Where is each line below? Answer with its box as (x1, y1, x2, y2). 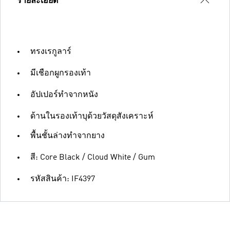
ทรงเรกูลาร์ (30, 47, 71, 56)
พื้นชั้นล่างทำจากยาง (30, 131, 105, 140)
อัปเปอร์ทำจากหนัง (30, 90, 98, 99)
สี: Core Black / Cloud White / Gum (30, 153, 155, 162)
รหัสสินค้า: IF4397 (30, 175, 95, 183)
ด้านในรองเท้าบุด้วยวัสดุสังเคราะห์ (30, 112, 154, 121)
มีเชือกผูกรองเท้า (30, 69, 91, 78)
